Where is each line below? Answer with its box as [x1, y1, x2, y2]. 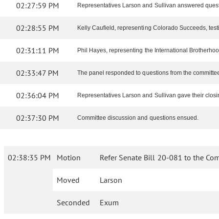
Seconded [57, 197, 90, 208]
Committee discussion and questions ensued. [77, 114, 198, 122]
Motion [57, 153, 81, 163]
